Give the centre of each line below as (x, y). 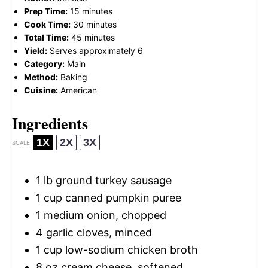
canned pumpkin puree (122, 198)
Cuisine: (41, 90)
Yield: (36, 51)
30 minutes (95, 24)
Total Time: (46, 37)
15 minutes (91, 11)
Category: (44, 64)
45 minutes (93, 37)
